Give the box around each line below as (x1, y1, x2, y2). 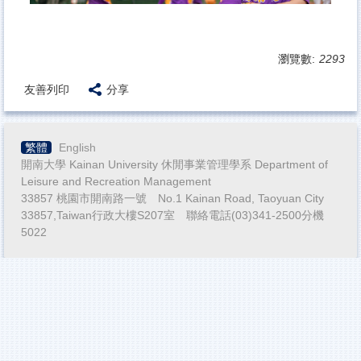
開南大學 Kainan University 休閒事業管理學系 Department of (21, 158, 328, 172)
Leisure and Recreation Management (21, 175, 211, 189)
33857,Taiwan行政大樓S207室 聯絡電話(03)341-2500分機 (21, 209, 324, 222)
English (59, 141, 96, 155)
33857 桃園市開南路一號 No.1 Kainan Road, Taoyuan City (21, 192, 324, 205)
